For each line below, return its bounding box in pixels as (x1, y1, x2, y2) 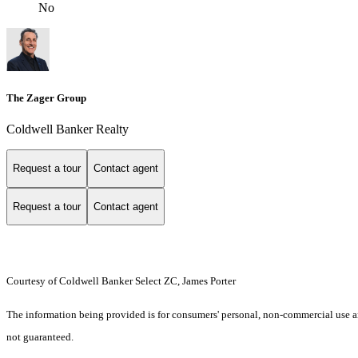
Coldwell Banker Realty (6, 122, 129, 136)
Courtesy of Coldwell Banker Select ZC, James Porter (6, 275, 236, 288)
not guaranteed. (6, 331, 74, 344)
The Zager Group (6, 91, 86, 104)
